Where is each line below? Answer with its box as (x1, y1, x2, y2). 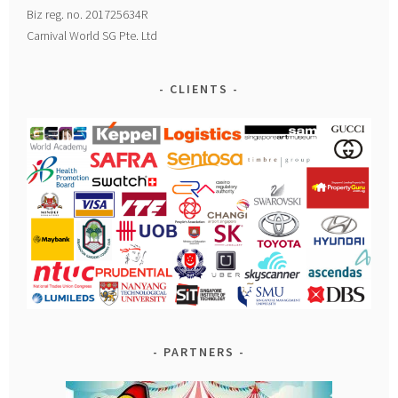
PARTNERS (163, 343, 235, 360)
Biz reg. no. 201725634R (27, 5, 148, 22)
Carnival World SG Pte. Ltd (27, 27, 158, 44)
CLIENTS (170, 80, 228, 97)
